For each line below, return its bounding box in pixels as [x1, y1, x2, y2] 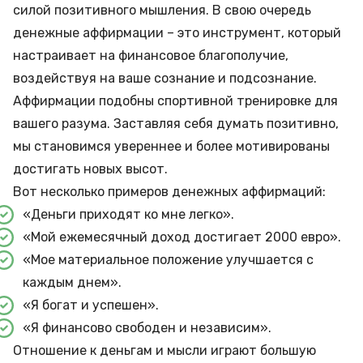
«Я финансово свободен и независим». [23, 320, 271, 335]
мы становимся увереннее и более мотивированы [13, 139, 330, 154]
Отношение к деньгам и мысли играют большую [13, 343, 316, 358]
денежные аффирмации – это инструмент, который [13, 25, 341, 41]
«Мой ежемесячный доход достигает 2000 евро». [23, 229, 341, 245]
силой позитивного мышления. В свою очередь [13, 2, 311, 18]
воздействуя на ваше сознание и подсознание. [13, 70, 320, 86]
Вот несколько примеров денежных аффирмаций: [13, 184, 329, 199]
